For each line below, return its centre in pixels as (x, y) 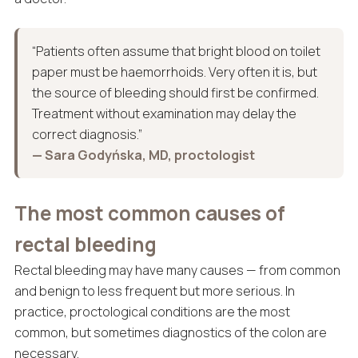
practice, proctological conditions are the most (152, 312)
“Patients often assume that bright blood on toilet (176, 52)
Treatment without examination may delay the (164, 114)
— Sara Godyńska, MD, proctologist (143, 155)
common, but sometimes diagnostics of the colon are (170, 333)
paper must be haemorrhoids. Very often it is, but (174, 72)
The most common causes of (149, 213)
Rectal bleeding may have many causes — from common (177, 270)
